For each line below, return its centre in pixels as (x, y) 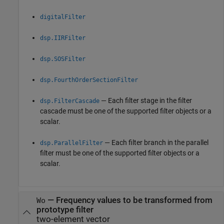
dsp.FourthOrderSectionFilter (89, 80)
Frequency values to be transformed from (134, 200)
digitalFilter (63, 17)
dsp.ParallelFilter (71, 143)
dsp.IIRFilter (63, 38)
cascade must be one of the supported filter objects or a (126, 111)
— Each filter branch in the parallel (156, 143)
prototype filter (65, 209)
